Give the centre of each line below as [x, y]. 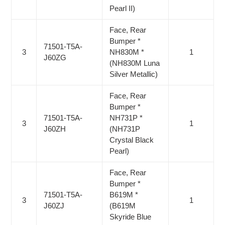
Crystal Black [132, 140]
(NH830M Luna [135, 63]
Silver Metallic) [134, 74]
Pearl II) [122, 9]
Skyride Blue [130, 217]
